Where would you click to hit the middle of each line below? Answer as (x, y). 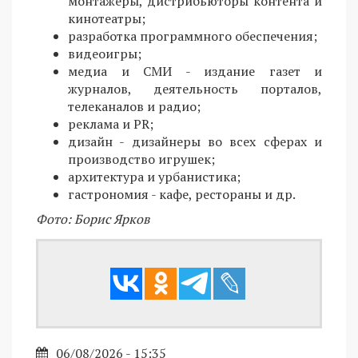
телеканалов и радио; (134, 106)
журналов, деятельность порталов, (195, 88)
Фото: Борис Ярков (93, 219)
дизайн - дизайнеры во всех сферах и (195, 141)
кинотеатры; (107, 18)
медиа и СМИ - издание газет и (195, 71)
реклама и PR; (111, 123)
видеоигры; (105, 53)
